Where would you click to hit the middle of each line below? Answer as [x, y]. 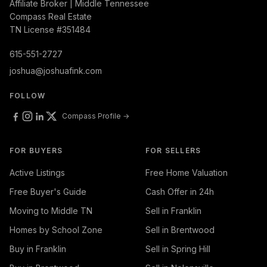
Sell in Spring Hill [178, 249]
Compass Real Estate [51, 16]
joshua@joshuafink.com [56, 71]
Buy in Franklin [38, 249]
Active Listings [37, 173]
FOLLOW [28, 96]
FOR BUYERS [36, 150]
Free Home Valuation [187, 173]
